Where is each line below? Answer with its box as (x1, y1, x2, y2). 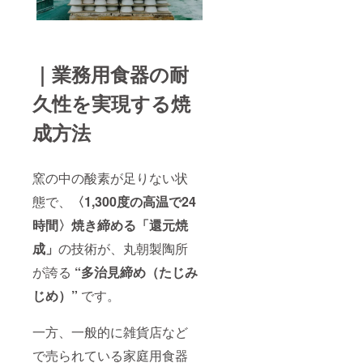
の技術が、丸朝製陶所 (58, 239, 188, 258)
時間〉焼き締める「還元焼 (32, 216, 188, 235)
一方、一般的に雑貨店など (32, 322, 188, 342)
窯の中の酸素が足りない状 (32, 169, 188, 188)
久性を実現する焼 (32, 89, 190, 117)
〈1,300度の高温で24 (71, 192, 196, 211)
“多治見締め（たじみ (75, 263, 198, 282)
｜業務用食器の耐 (32, 60, 189, 88)
